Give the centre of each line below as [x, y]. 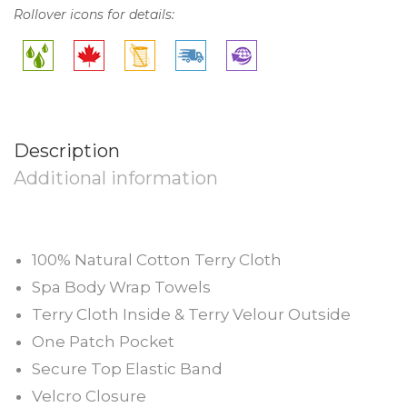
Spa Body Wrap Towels [121, 287]
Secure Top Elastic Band [127, 368]
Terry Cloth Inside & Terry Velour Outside [191, 314]
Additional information [116, 178]
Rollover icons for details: [94, 14]
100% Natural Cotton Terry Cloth [157, 259]
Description [67, 150]
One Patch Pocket [103, 341]
